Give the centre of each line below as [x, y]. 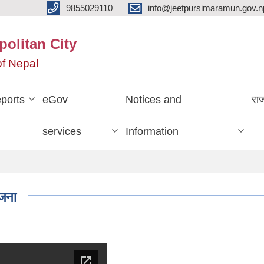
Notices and [153, 99]
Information [152, 131]
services [62, 131]
